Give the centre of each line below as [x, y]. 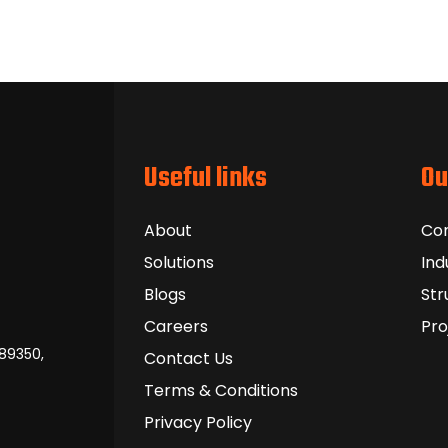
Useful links [205, 178]
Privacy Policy [198, 422]
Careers [176, 326]
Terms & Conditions [221, 390]
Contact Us [188, 358]
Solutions [179, 262]
